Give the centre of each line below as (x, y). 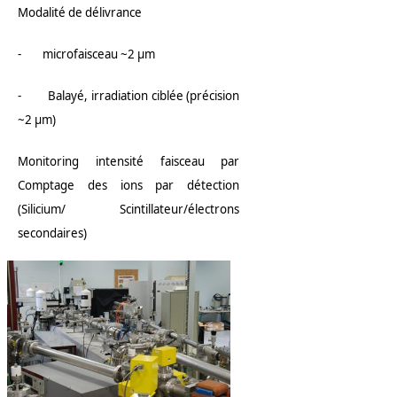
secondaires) (52, 234)
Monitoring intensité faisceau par (129, 162)
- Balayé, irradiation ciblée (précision (129, 96)
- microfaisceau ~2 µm (86, 54)
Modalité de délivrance (80, 13)
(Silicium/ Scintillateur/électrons (129, 210)
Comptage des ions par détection (129, 186)
